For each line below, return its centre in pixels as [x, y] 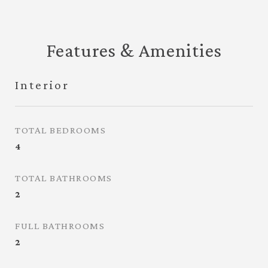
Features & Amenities [134, 50]
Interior [42, 85]
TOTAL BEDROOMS [60, 130]
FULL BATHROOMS [60, 226]
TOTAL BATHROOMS [64, 178]
